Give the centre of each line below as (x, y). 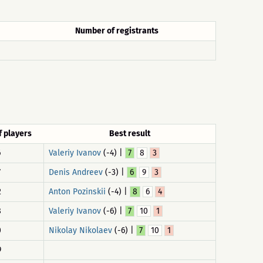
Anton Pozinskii (77, 192)
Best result (130, 134)
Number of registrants (117, 31)
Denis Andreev (76, 172)
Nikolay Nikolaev (80, 230)
